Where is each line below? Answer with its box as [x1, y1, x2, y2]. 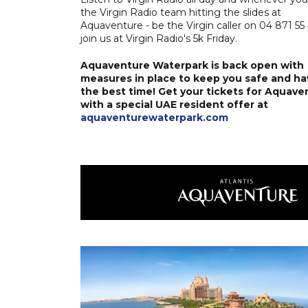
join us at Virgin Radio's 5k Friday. [80, 32, 237, 45]
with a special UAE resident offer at [80, 98, 268, 111]
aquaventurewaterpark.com [80, 111, 228, 124]
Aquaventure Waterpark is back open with [80, 58, 304, 71]
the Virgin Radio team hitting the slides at [80, 5, 281, 19]
